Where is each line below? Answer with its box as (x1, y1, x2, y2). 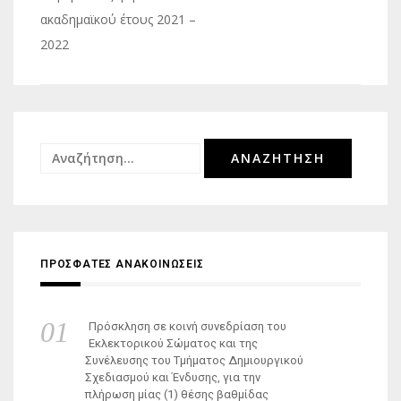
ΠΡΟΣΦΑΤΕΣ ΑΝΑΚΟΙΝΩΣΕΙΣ (40, 258, 204, 270)
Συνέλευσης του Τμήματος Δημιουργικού (85, 354, 303, 367)
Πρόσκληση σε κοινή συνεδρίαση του (88, 320, 286, 333)
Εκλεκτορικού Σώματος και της (88, 337, 258, 350)
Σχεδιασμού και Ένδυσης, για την (85, 371, 260, 384)
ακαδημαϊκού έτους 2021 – (40, 11, 196, 28)
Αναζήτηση (39, 146, 111, 163)
